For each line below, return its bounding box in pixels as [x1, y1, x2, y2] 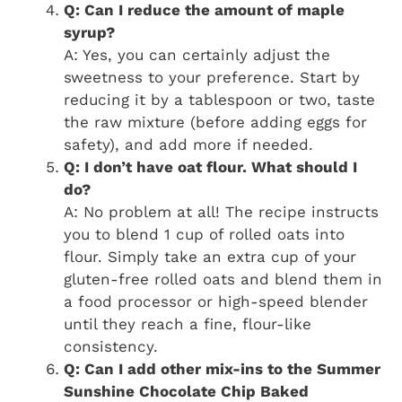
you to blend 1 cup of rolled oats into [64, 225, 345, 244]
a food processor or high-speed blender [64, 293, 368, 311]
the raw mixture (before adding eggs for [64, 113, 367, 132]
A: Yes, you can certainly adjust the [64, 46, 330, 65]
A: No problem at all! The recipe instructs [64, 203, 379, 222]
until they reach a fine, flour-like [64, 315, 311, 334]
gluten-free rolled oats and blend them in [64, 270, 382, 289]
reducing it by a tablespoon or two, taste [64, 91, 375, 109]
